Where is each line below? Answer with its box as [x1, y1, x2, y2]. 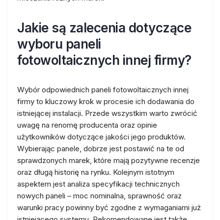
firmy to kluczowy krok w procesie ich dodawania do [17, 97, 194, 106]
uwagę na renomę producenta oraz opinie [17, 120, 157, 130]
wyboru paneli [17, 36, 101, 52]
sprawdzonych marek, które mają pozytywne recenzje [17, 156, 200, 165]
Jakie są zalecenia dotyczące [17, 20, 191, 35]
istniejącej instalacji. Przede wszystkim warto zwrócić [17, 109, 197, 118]
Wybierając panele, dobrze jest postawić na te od [17, 144, 184, 153]
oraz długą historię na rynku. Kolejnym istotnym [17, 167, 174, 177]
